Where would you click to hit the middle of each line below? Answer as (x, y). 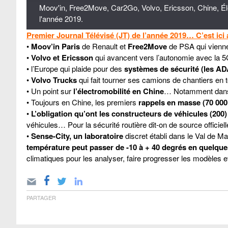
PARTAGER (41, 197)
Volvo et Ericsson (62, 57)
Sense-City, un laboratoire (77, 136)
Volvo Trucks (54, 80)
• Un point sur (49, 91)
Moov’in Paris (55, 46)
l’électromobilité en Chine (118, 91)
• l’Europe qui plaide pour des (75, 68)
